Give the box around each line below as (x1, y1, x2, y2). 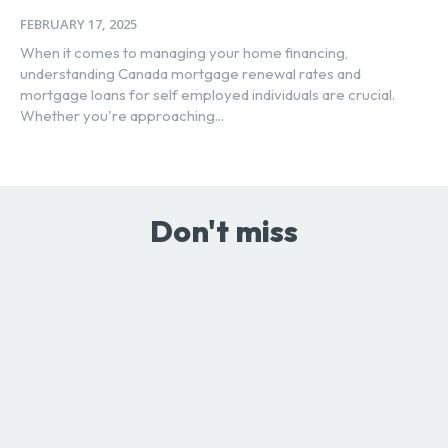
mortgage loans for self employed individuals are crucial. (20, 85, 395, 105)
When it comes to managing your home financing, (20, 43, 348, 63)
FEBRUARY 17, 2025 (20, 15, 137, 34)
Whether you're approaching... (20, 106, 224, 126)
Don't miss (150, 212, 298, 251)
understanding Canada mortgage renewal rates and (20, 64, 361, 84)
